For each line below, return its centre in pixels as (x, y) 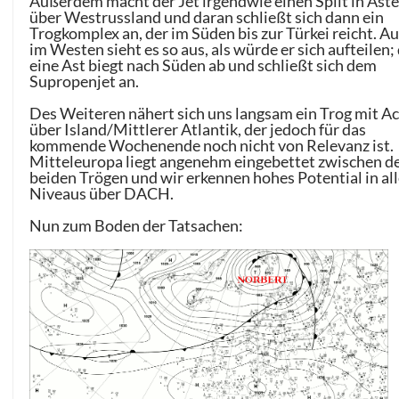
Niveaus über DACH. (102, 193)
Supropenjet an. (85, 81)
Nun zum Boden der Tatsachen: (137, 225)
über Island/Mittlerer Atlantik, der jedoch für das (198, 129)
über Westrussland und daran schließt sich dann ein (207, 16)
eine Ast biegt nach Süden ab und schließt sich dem (204, 65)
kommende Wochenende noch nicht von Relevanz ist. (212, 145)
